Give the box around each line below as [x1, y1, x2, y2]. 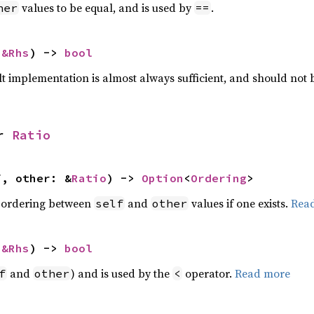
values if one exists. [188, 196, 291, 211]
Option [141, 171, 184, 185]
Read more [234, 266, 290, 281]
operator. [182, 266, 235, 281]
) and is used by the [70, 266, 172, 281]
